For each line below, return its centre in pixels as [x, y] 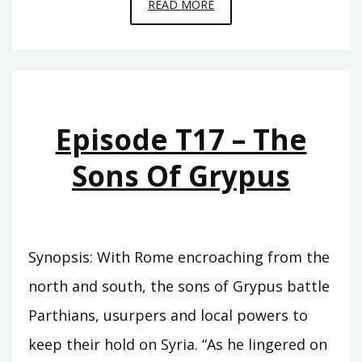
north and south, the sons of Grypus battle [179, 286]
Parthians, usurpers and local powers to [168, 315]
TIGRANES [241, 71]
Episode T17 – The [181, 139]
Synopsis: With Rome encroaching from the [179, 257]
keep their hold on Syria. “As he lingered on [178, 344]
